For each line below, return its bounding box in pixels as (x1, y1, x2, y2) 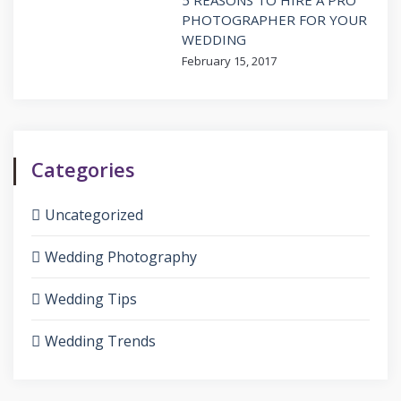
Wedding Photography (45, 246, 197, 267)
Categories (31, 155, 135, 183)
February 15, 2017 (182, 52, 277, 69)
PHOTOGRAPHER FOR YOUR (182, 10, 367, 29)
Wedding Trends (45, 330, 156, 351)
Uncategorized (45, 204, 143, 225)
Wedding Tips (45, 288, 137, 309)
